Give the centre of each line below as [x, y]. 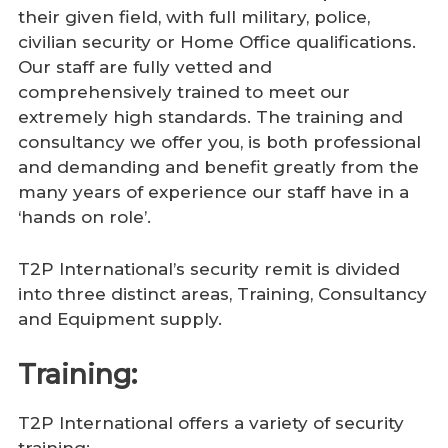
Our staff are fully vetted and [145, 66]
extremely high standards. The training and [210, 116]
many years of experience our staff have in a [213, 191]
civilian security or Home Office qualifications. [217, 41]
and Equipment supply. [120, 319]
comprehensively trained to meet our [184, 91]
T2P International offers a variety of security [211, 423]
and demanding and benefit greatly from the [218, 166]
